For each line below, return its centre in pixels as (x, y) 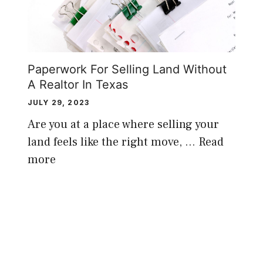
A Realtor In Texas (77, 85)
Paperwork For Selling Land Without (127, 70)
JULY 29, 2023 (58, 103)
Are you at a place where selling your (123, 125)
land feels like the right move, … (113, 142)
